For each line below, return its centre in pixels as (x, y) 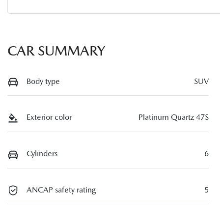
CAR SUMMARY (56, 50)
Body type (43, 81)
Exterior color (49, 117)
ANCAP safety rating (61, 190)
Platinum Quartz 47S (174, 117)
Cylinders (42, 154)
